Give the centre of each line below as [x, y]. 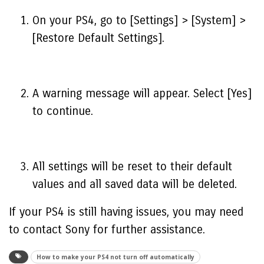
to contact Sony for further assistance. [107, 230]
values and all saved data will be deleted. [135, 184]
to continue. [63, 111]
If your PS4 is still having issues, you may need [126, 212]
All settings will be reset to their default [132, 166]
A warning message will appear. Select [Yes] [142, 93]
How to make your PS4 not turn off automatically [115, 257]
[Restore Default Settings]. [98, 38]
